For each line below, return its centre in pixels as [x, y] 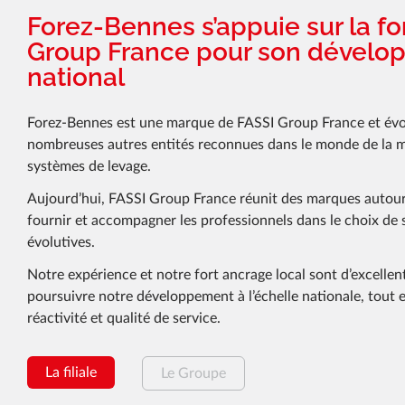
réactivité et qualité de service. [124, 318]
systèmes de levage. [89, 166]
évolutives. [61, 242]
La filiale [71, 372]
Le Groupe [193, 373]
